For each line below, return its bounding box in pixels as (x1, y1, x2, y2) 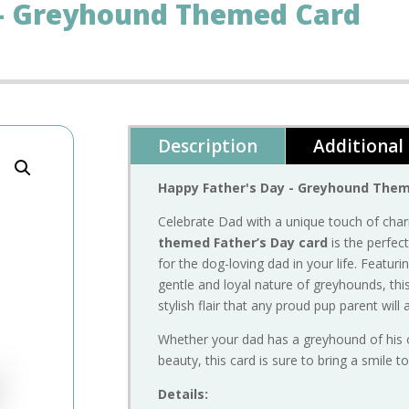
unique (286, 213, 330, 231)
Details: (158, 385, 209, 404)
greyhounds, (313, 276, 391, 294)
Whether (158, 330, 213, 349)
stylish (158, 297, 199, 315)
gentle (158, 276, 199, 294)
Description (158, 134, 258, 159)
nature (255, 276, 298, 294)
